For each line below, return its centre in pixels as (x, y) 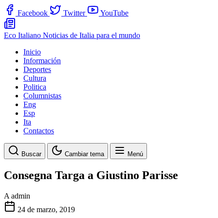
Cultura (35, 78)
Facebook (33, 13)
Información (42, 61)
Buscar (31, 154)
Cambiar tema (84, 154)
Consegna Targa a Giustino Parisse (91, 175)
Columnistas (42, 96)
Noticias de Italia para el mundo (91, 35)
